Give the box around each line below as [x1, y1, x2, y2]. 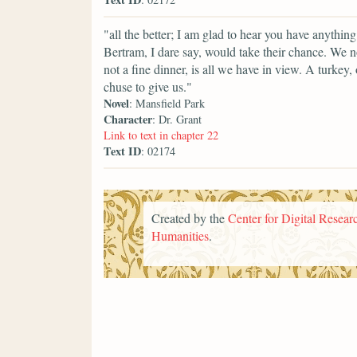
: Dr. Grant [152, 111, 202, 127]
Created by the [151, 210, 228, 227]
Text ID [104, 142, 141, 159]
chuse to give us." [104, 77, 192, 95]
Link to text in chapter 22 [104, 127, 218, 143]
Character [104, 110, 152, 127]
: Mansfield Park [129, 95, 205, 111]
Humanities [151, 227, 209, 245]
